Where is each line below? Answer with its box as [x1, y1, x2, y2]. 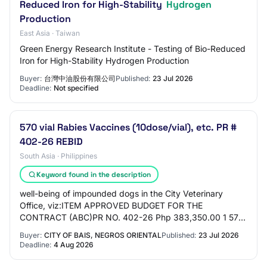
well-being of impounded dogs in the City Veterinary [20, 188, 223, 198]
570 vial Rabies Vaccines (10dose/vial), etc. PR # [20, 121, 237, 133]
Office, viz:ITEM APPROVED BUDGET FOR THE [20, 200, 203, 210]
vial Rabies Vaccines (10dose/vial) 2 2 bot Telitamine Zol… [20, 224, 246, 234]
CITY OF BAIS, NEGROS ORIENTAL [44, 231, 162, 240]
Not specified [54, 83, 98, 92]
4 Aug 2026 [54, 240, 94, 249]
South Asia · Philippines [20, 151, 97, 160]
